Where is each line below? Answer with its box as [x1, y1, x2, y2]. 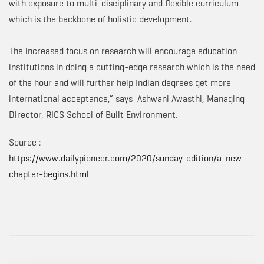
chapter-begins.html [9, 169, 89, 180]
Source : [9, 137, 44, 148]
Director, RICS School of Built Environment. [9, 109, 178, 121]
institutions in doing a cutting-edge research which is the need [9, 61, 255, 73]
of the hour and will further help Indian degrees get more [9, 77, 231, 89]
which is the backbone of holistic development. [9, 14, 192, 25]
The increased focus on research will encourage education [9, 45, 237, 57]
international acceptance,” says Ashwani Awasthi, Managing [9, 93, 245, 105]
